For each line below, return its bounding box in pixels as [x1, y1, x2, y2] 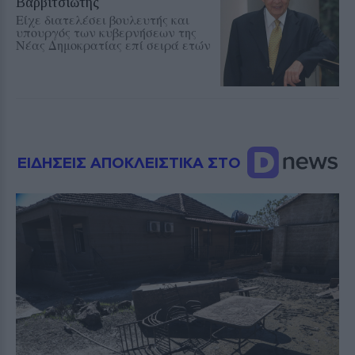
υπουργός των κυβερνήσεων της [16, 23, 197, 40]
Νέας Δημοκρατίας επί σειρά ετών [16, 36, 211, 53]
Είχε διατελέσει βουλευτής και [16, 10, 189, 28]
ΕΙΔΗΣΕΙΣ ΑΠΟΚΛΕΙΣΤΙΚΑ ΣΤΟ [17, 152, 245, 171]
